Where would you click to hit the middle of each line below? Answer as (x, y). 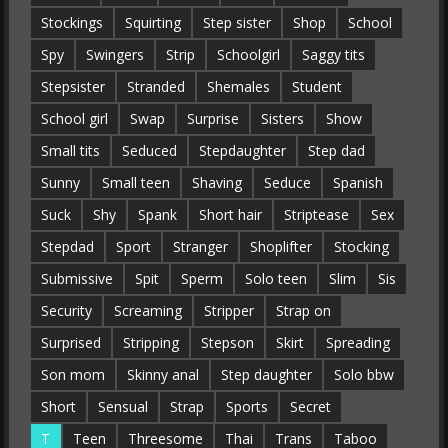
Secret (310, 406)
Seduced (149, 150)
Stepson (227, 342)
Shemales (238, 86)
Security (66, 310)
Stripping (150, 342)
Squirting (152, 22)
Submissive (76, 278)
